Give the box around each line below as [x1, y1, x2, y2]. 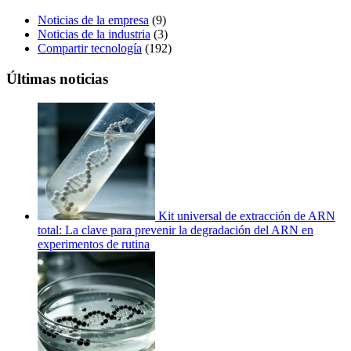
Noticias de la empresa [38, 13, 149, 27]
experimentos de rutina [38, 237, 150, 251]
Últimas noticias [6, 70, 108, 87]
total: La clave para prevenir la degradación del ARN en [38, 223, 313, 237]
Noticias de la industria [38, 27, 150, 42]
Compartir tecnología [38, 42, 142, 56]
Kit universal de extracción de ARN [158, 208, 335, 223]
